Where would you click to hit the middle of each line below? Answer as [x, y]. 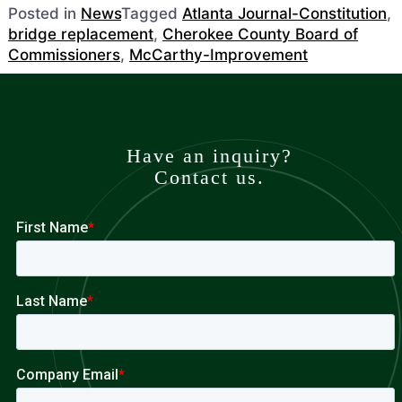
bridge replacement [80, 34]
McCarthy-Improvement [218, 55]
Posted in [44, 13]
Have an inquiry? [209, 156]
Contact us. [209, 178]
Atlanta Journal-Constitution [284, 13]
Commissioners [64, 55]
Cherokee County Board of [260, 34]
